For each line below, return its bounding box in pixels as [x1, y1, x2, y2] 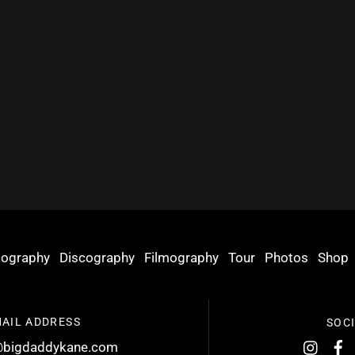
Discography [59, 250, 135, 266]
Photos [265, 250, 308, 266]
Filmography [144, 250, 219, 266]
